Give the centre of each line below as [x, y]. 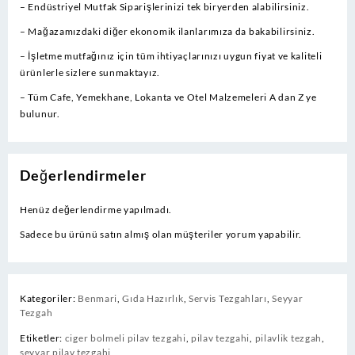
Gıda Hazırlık [153, 298]
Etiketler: [42, 338]
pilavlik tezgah [288, 338]
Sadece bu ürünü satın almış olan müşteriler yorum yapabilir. [161, 234]
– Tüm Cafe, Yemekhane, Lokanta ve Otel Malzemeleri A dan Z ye [168, 97]
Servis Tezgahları [227, 298]
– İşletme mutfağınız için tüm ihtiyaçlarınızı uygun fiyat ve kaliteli [171, 55]
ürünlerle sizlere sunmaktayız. [90, 72]
